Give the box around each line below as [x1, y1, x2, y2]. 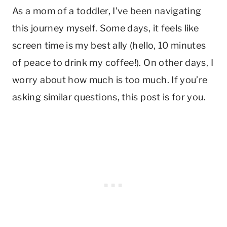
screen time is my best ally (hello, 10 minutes [12, 40, 206, 51]
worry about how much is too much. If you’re [12, 74, 208, 85]
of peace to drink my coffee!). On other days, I [12, 57, 213, 68]
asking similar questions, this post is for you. [12, 91, 206, 102]
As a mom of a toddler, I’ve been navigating [12, 5, 202, 16]
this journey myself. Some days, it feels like [12, 22, 199, 33]
